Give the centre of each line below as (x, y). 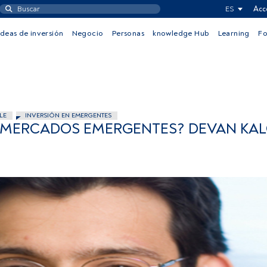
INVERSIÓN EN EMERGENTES (68, 115)
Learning (234, 33)
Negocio (88, 33)
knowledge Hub (181, 33)
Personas (128, 33)
